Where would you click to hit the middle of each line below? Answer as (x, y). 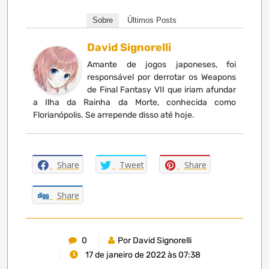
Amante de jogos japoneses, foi (162, 65)
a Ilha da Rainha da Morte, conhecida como (134, 102)
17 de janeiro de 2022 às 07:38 (142, 255)
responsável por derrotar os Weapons (162, 77)
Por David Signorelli (155, 240)
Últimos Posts (152, 20)
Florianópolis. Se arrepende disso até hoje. (114, 115)
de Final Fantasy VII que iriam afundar (162, 90)
